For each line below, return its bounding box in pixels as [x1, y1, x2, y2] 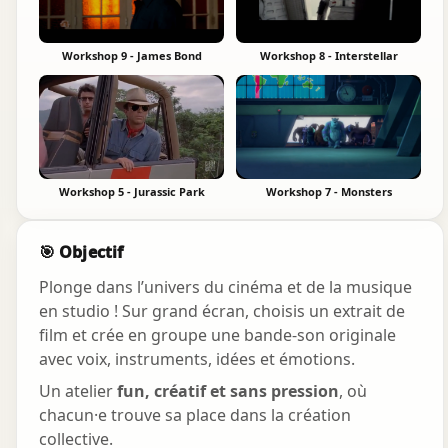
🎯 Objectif [39, 241, 123, 264]
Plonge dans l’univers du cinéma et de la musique [39, 276, 412, 299]
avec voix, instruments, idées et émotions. [39, 348, 355, 371]
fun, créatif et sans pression [117, 380, 339, 403]
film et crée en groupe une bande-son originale [39, 324, 396, 347]
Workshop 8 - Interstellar [259, 48, 398, 64]
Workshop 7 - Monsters [265, 184, 392, 200]
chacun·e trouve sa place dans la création [39, 404, 351, 427]
